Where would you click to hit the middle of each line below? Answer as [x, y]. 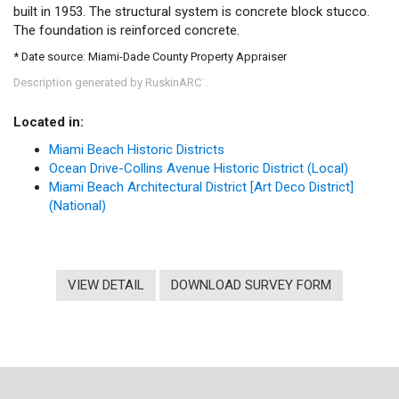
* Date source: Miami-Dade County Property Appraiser [150, 57]
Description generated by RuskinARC [107, 82]
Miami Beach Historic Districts [137, 150]
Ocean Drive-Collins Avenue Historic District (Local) [199, 168]
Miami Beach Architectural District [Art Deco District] [201, 187]
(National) [77, 206]
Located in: [49, 122]
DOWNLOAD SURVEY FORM [251, 285]
